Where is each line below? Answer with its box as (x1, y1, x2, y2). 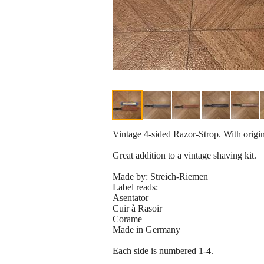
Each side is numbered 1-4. (113, 246, 213, 256)
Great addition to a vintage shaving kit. (113, 150, 256, 161)
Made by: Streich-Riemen (113, 171, 208, 182)
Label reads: (113, 182, 158, 193)
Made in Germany (113, 225, 180, 235)
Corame (113, 214, 142, 225)
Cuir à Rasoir (113, 203, 162, 214)
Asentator (113, 193, 148, 203)
